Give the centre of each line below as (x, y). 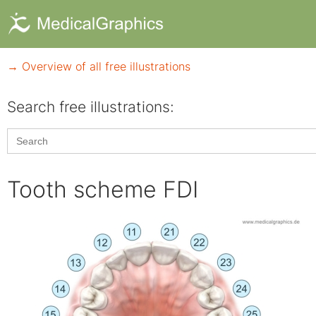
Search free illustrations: (91, 107)
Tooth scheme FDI (103, 190)
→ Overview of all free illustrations (99, 66)
